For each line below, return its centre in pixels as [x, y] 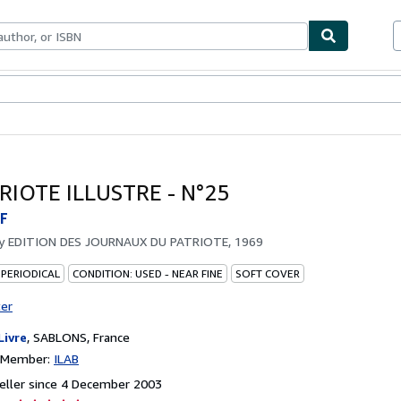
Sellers [107, 90]
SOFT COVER [268, 273]
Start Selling [162, 90]
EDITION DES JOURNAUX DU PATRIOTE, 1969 [136, 241]
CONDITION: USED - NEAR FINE [148, 273]
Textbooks [56, 90]
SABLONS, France [81, 337]
